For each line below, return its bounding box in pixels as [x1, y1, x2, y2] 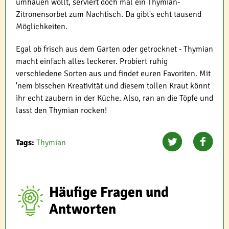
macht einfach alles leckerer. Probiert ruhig [16, 56, 168, 66]
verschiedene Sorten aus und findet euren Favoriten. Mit [16, 68, 211, 79]
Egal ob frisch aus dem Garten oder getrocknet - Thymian [16, 43, 213, 54]
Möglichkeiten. [16, 21, 67, 32]
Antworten [49, 200, 116, 218]
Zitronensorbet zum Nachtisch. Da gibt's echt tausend [16, 9, 201, 19]
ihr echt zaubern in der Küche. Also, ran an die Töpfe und [16, 93, 213, 103]
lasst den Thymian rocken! [16, 105, 107, 116]
